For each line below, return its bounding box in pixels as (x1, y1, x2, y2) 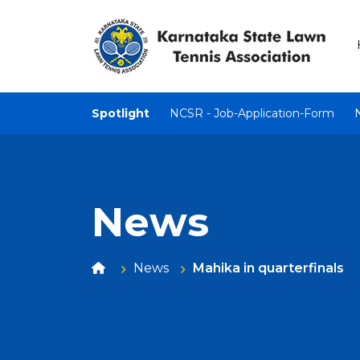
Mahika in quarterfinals (193, 260, 344, 276)
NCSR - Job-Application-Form (170, 106, 334, 121)
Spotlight (92, 106, 149, 121)
